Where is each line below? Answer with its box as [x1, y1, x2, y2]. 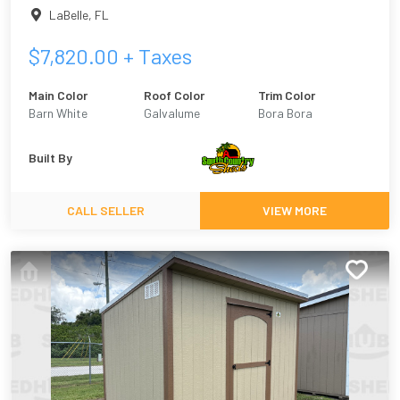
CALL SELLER [66, 203, 145, 219]
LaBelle [49, 6, 88, 22]
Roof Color [143, 87, 204, 104]
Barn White [29, 105, 87, 121]
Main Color [29, 87, 87, 104]
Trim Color [258, 87, 316, 104]
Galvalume [143, 105, 200, 121]
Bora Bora [258, 105, 313, 121]
